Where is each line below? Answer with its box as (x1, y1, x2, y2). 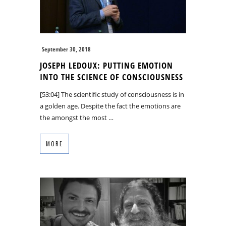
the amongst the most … (40, 112, 114, 122)
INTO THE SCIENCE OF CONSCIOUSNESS (40, 71, 183, 83)
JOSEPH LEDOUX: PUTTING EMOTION (40, 59, 173, 71)
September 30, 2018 (42, 44, 91, 53)
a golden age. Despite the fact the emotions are (40, 101, 181, 110)
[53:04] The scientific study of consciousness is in (40, 89, 184, 99)
